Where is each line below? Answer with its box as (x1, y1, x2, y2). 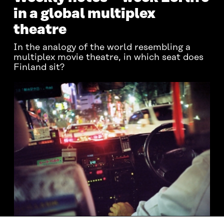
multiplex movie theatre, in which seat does (13, 52, 203, 62)
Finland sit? (13, 62, 64, 72)
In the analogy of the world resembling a (13, 42, 190, 52)
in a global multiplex (13, 6, 155, 21)
